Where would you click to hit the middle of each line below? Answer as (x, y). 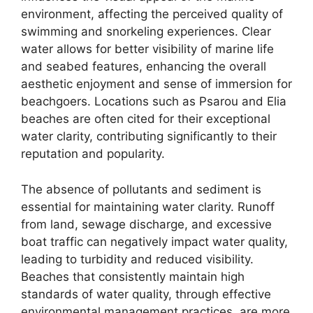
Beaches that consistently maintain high (133, 276)
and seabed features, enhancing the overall (144, 66)
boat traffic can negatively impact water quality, (154, 241)
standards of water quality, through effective (146, 294)
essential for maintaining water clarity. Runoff (148, 206)
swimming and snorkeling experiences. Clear (146, 31)
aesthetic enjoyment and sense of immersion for (156, 84)
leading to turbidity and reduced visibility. (137, 259)
